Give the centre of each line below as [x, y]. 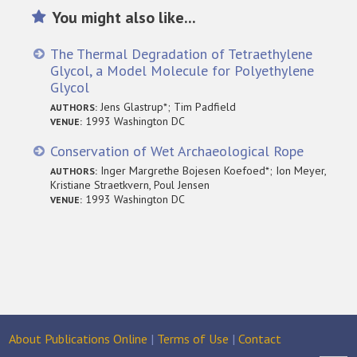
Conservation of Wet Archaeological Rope [177, 151]
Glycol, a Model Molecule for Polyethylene [182, 70]
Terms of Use [193, 339]
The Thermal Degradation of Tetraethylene [182, 53]
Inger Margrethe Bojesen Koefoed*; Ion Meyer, [212, 170]
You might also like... [124, 17]
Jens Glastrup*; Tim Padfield [167, 106]
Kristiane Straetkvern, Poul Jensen [130, 184]
